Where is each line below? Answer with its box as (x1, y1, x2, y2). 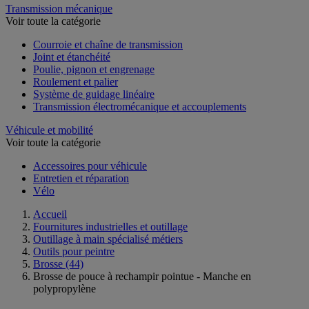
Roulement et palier (33, 75, 118, 88)
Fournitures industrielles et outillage (33, 220, 188, 232)
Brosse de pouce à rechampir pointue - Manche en (33, 270, 251, 282)
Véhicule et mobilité (6, 123, 93, 136)
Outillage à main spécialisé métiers (33, 232, 183, 245)
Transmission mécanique (6, 2, 112, 14)
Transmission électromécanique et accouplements (33, 100, 246, 112)
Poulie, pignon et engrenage (33, 63, 154, 75)
